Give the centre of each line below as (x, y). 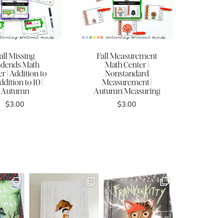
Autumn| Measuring (127, 91)
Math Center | (127, 65)
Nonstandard (127, 74)
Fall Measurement (127, 56)
